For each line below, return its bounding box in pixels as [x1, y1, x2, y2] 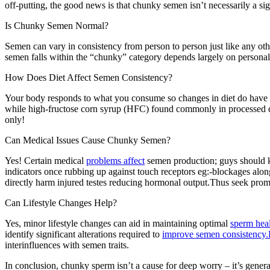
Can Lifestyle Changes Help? [5, 198, 117, 209]
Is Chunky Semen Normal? [5, 20, 108, 31]
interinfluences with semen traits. [5, 240, 129, 251]
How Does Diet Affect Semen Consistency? [5, 72, 172, 83]
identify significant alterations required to [5, 229, 162, 240]
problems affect [86, 155, 145, 166]
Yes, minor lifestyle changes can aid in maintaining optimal [5, 218, 230, 229]
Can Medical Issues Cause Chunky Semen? [5, 135, 171, 146]
